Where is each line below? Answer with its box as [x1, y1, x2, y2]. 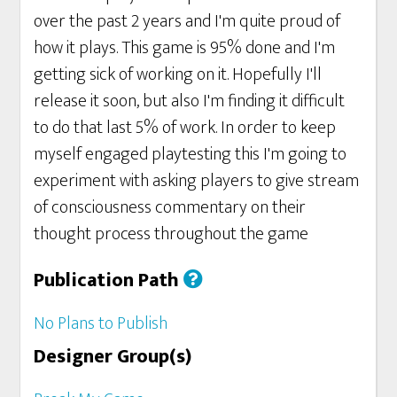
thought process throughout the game [34, 218, 309, 249]
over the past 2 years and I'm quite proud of [34, 5, 341, 36]
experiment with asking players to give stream [34, 165, 360, 196]
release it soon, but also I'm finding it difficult [34, 85, 346, 116]
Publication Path [34, 263, 184, 297]
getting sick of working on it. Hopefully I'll [34, 58, 323, 90]
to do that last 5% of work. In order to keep [34, 112, 337, 143]
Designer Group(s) [34, 340, 192, 373]
